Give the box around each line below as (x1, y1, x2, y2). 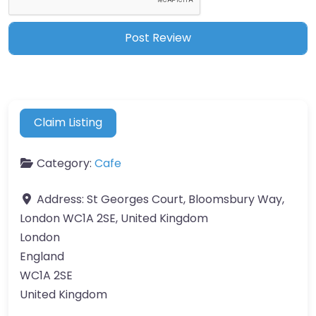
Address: (37, 191, 87, 208)
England (20, 248, 64, 265)
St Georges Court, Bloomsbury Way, (87, 191, 284, 208)
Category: (37, 155, 95, 172)
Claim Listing (34, 114, 103, 131)
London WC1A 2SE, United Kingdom (20, 210, 208, 227)
